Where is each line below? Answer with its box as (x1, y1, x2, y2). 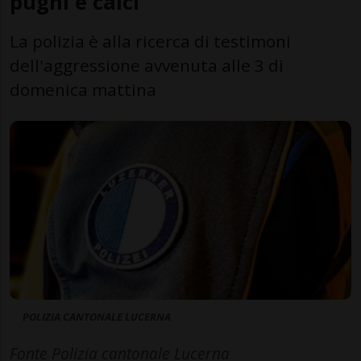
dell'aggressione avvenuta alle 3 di (10, 53, 284, 77)
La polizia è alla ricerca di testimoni (10, 29, 291, 52)
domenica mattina (10, 77, 156, 101)
